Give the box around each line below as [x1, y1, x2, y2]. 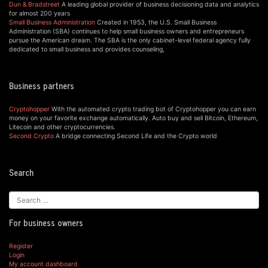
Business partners [9, 78, 74, 93]
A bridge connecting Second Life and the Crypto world [54, 132, 217, 141]
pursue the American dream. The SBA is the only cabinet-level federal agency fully [9, 36, 251, 45]
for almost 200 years [9, 10, 70, 18]
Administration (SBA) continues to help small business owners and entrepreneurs [9, 28, 244, 36]
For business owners [9, 215, 83, 230]
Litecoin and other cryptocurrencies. [9, 123, 115, 132]
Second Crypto [9, 132, 54, 141]
